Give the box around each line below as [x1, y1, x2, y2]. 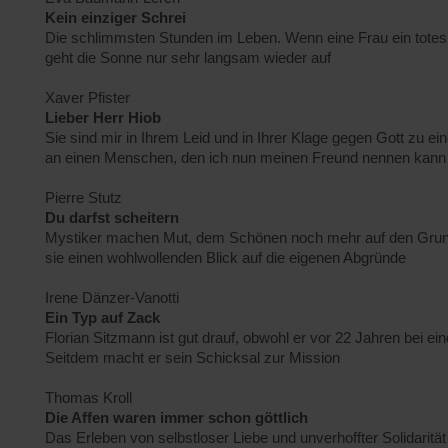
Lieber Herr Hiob [45, 109, 161, 126]
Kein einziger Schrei [45, 9, 186, 26]
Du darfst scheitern [45, 209, 179, 226]
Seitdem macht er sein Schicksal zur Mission [45, 349, 340, 366]
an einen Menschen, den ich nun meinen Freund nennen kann [45, 149, 446, 166]
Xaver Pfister [45, 89, 130, 106]
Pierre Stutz [45, 189, 122, 206]
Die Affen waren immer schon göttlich [45, 409, 308, 426]
